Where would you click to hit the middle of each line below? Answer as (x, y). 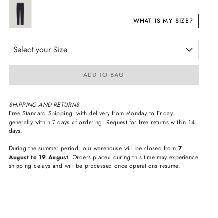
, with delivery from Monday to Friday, (123, 113)
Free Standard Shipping (40, 113)
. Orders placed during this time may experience (133, 157)
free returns (154, 122)
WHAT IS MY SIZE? (163, 21)
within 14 (182, 122)
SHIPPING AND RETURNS (44, 105)
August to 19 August (38, 157)
